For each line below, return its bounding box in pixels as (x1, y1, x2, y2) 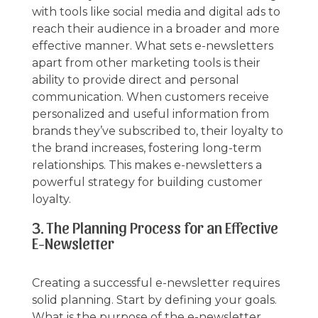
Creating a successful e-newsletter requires (31, 275, 280, 290)
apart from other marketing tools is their (31, 55, 261, 70)
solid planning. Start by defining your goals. (31, 292, 277, 307)
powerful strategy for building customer (31, 175, 263, 189)
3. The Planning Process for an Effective (31, 217, 278, 236)
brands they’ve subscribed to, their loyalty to (31, 124, 283, 138)
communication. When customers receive (31, 89, 269, 104)
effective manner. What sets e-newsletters (31, 38, 273, 53)
